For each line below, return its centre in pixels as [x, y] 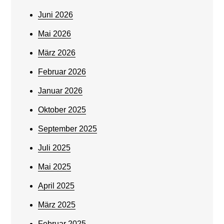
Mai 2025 [55, 167]
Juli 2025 [54, 148]
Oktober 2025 [62, 110]
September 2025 [68, 129]
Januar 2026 [60, 91]
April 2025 [56, 186]
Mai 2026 [55, 34]
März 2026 [57, 53]
